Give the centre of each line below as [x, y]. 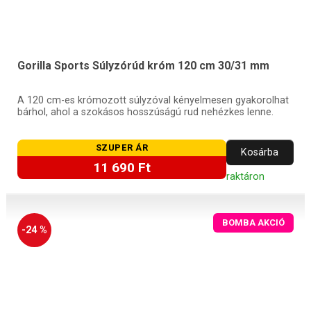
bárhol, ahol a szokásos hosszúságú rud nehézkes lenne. [145, 112]
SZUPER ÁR [122, 148]
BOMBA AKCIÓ [254, 223]
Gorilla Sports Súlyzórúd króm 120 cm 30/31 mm [143, 65]
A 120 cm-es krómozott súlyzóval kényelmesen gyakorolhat [153, 100]
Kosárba [260, 152]
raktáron [245, 176]
